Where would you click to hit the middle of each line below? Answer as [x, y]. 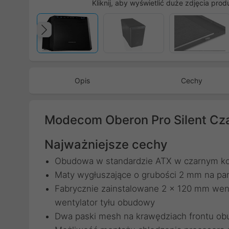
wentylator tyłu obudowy [105, 202]
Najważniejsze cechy [106, 144]
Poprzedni [83, 40]
